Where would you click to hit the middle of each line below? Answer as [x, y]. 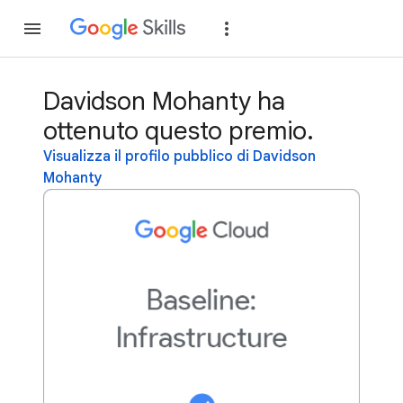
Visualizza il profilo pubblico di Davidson [179, 157]
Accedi [376, 28]
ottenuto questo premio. [179, 131]
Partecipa [293, 28]
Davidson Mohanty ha [164, 101]
